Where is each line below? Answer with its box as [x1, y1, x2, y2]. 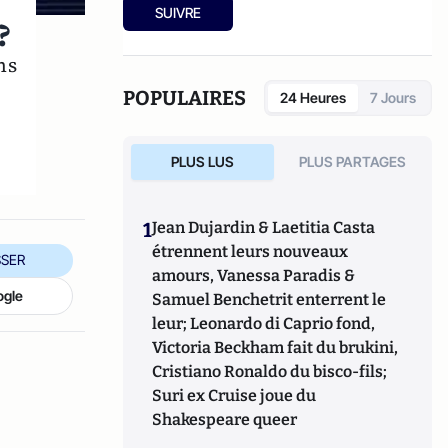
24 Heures [280, 89, 346, 106]
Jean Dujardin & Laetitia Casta [152, 218, 376, 237]
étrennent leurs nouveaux [152, 242, 349, 261]
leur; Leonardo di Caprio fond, [152, 314, 376, 333]
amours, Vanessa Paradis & [152, 266, 356, 285]
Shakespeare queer [152, 410, 298, 429]
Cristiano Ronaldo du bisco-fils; [152, 362, 388, 381]
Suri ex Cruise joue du [152, 386, 317, 405]
